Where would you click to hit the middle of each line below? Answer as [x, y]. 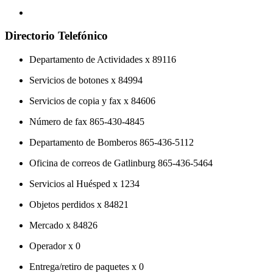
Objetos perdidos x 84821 [79, 205]
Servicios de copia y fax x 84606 [92, 101]
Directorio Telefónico [56, 36]
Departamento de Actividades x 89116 [103, 60]
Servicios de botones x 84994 [86, 80]
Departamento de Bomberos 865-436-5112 [112, 143]
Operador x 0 [55, 246]
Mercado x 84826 [63, 225]
